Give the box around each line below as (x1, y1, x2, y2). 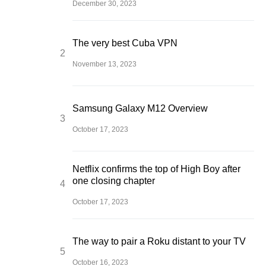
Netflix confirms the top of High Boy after (72, 163, 240, 174)
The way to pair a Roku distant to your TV (72, 236, 246, 246)
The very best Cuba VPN (72, 37, 178, 48)
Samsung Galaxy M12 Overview (72, 103, 208, 113)
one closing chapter (72, 175, 155, 186)
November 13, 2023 (72, 59, 137, 68)
